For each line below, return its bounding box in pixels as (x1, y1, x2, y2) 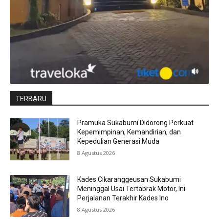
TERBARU (16, 95, 46, 103)
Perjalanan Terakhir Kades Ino (77, 194, 169, 202)
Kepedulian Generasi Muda (77, 137, 160, 146)
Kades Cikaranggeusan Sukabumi (77, 175, 181, 184)
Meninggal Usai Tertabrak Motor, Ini (77, 185, 186, 193)
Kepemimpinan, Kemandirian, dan (77, 128, 181, 136)
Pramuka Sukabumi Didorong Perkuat (77, 119, 194, 127)
